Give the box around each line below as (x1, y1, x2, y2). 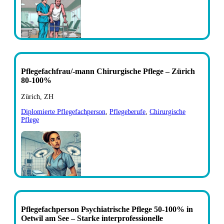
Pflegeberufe (109, 107, 145, 115)
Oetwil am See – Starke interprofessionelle (21, 213, 163, 222)
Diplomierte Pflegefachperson (21, 107, 105, 115)
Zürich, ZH (21, 92, 53, 100)
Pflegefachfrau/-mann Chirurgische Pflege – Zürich (21, 66, 195, 75)
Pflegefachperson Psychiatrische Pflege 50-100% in (21, 204, 193, 213)
